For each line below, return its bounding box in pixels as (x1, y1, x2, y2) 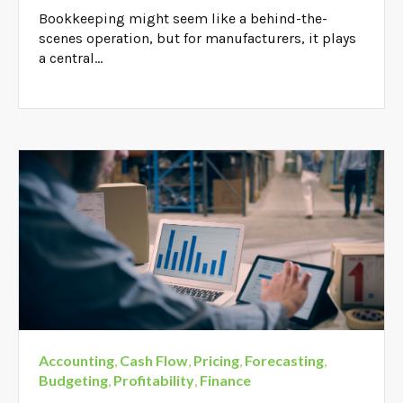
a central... (39, 49, 103, 67)
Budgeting (39, 371, 109, 389)
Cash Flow (120, 351, 189, 369)
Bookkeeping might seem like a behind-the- (39, 9, 328, 27)
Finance (200, 371, 252, 389)
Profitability (113, 371, 195, 389)
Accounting (39, 351, 115, 369)
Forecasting (245, 351, 325, 369)
